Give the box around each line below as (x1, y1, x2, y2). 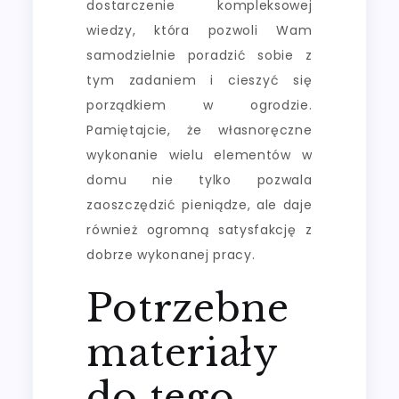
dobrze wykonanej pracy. (86, 245, 256, 264)
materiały (86, 329, 278, 376)
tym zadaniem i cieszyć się (86, 70, 313, 89)
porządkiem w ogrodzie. (86, 95, 313, 114)
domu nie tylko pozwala (86, 170, 313, 189)
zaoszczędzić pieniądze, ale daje (86, 195, 313, 214)
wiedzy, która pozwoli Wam (86, 20, 313, 39)
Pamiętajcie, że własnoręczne (86, 120, 313, 139)
